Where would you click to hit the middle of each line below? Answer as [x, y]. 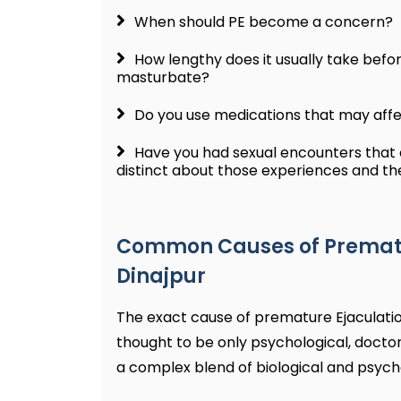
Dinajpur [161, 277]
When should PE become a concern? [264, 22]
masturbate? [163, 78]
